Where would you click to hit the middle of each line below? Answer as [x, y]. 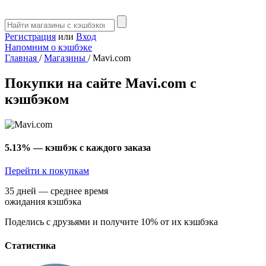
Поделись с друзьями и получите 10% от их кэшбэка [111, 222]
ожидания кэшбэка [43, 202]
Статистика [30, 245]
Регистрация [30, 37]
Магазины [66, 58]
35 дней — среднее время [56, 191]
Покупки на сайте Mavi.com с [101, 83]
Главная [22, 58]
